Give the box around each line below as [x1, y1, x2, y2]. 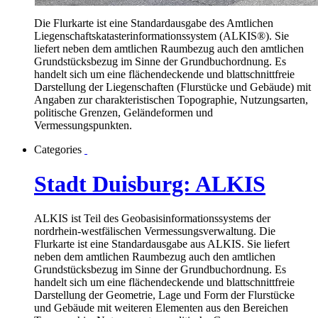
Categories [34, 143, 82, 155]
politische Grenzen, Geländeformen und [34, 106, 213, 119]
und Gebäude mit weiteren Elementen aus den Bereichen [34, 302, 288, 314]
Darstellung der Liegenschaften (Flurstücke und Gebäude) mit [34, 80, 311, 93]
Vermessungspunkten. [34, 119, 132, 131]
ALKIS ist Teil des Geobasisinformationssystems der [34, 212, 270, 225]
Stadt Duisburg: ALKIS [34, 171, 265, 197]
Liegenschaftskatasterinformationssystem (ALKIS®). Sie [34, 29, 289, 42]
